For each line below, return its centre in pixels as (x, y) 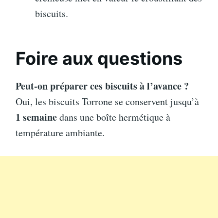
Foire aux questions (99, 58)
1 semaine (36, 117)
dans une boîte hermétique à (114, 117)
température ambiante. (60, 132)
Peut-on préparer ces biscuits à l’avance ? (102, 86)
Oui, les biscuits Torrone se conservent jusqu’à (107, 101)
